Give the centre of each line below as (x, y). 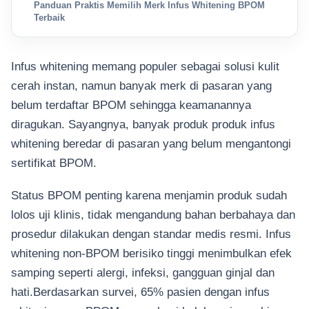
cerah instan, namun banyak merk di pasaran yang (141, 86)
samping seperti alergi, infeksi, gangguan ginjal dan (143, 272)
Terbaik (49, 18)
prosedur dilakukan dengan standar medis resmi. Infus (151, 233)
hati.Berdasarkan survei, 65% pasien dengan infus (140, 291)
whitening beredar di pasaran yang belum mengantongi (151, 144)
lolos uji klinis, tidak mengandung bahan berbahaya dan (153, 214)
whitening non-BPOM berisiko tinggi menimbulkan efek (151, 253)
